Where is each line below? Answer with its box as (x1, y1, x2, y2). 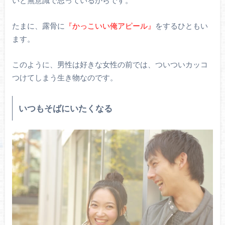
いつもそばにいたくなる (18, 103, 113, 114)
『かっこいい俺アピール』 (64, 21, 155, 30)
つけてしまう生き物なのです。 (12, 72, 125, 82)
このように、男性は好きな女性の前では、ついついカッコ (12, 59, 208, 69)
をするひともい (155, 21, 208, 30)
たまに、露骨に (12, 21, 65, 30)
